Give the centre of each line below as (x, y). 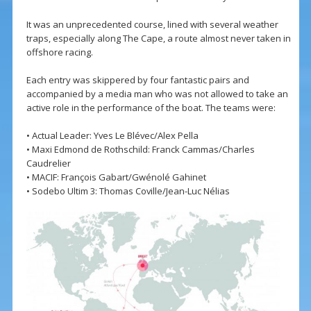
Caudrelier (48, 163)
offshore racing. (59, 52)
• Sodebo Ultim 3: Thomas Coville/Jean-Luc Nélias (128, 191)
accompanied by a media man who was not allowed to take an (157, 94)
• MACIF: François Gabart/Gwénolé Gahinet (116, 177)
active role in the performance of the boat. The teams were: (151, 108)
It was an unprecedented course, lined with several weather (152, 25)
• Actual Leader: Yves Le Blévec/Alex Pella (112, 136)
